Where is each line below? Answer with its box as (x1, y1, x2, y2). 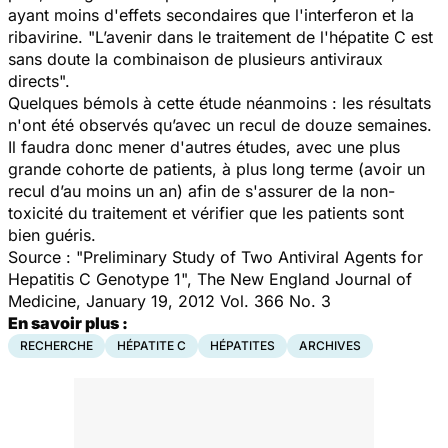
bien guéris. (8, 224, 101, 245)
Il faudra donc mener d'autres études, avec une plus (8, 136, 400, 157)
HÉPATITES (210, 337, 275, 353)
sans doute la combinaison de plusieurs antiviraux (8, 48, 383, 69)
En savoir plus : (8, 312, 128, 333)
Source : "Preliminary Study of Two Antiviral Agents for (8, 246, 423, 267)
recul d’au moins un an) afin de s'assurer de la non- (8, 180, 395, 201)
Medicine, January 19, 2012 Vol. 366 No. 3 (8, 290, 331, 311)
